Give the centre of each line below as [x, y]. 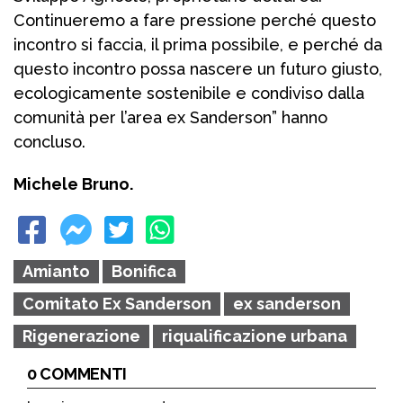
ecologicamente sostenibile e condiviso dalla [189, 94]
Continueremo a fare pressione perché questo [195, 21]
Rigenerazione [81, 336]
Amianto [56, 272]
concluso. [49, 142]
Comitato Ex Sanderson [117, 304]
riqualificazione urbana [255, 336]
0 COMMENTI [77, 374]
